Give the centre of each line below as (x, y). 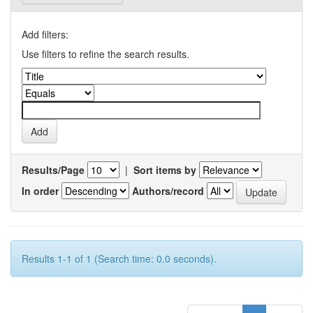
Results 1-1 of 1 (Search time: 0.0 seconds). (119, 259)
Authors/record (168, 190)
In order (40, 190)
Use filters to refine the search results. (105, 54)
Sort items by (165, 170)
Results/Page (53, 170)
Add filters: (45, 35)
